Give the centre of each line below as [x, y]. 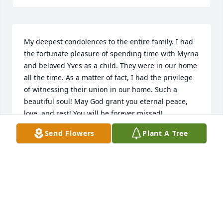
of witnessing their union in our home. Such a [101, 90]
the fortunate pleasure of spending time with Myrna [111, 54]
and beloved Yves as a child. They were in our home [111, 66]
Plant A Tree [165, 133]
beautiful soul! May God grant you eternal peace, [106, 102]
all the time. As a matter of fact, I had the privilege [108, 78]
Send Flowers [70, 133]
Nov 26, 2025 [45, 146]
